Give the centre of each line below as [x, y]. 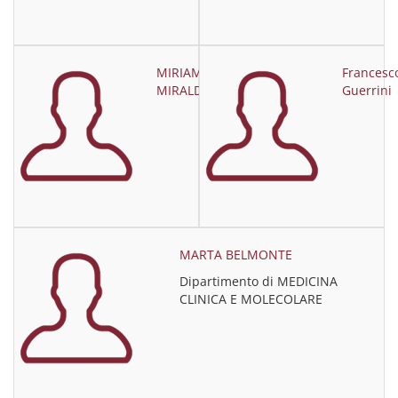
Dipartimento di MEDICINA [259, 281]
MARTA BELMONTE [236, 255]
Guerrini [367, 90]
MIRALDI [181, 90]
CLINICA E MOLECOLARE [251, 299]
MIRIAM [179, 72]
